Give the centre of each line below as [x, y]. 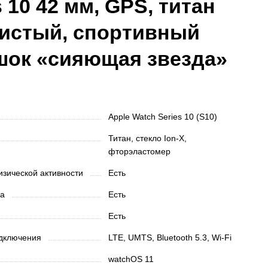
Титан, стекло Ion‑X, [148, 138]
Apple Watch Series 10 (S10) [163, 117]
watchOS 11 [131, 259]
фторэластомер [140, 151]
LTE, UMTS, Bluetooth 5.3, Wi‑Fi [170, 237]
